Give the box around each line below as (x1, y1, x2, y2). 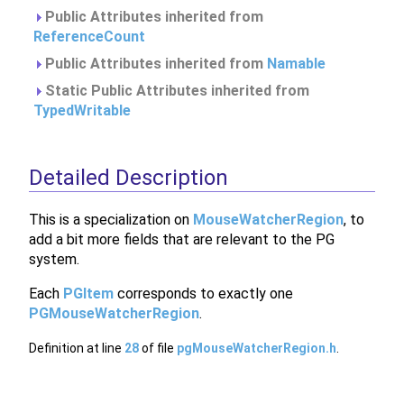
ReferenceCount (33, 28, 145, 45)
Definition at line (29, 340, 124, 355)
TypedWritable (33, 102, 131, 119)
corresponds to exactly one (114, 284, 293, 302)
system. (29, 250, 79, 268)
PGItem (63, 284, 114, 302)
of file (139, 340, 177, 355)
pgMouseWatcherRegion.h (177, 340, 336, 355)
